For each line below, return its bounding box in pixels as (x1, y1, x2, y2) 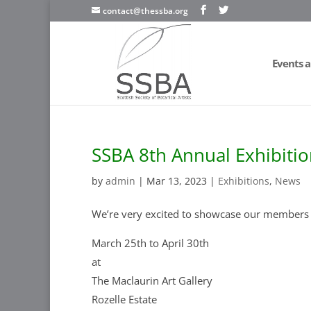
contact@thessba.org (103, 5, 188, 17)
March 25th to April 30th (92, 236, 209, 250)
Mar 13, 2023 (146, 174, 207, 187)
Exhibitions (218, 174, 269, 187)
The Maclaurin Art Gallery (92, 274, 212, 287)
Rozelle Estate (92, 292, 157, 306)
